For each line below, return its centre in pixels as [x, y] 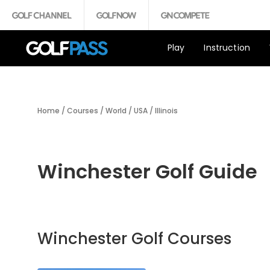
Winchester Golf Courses [134, 239]
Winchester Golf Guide [147, 171]
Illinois [166, 111]
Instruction [227, 47]
